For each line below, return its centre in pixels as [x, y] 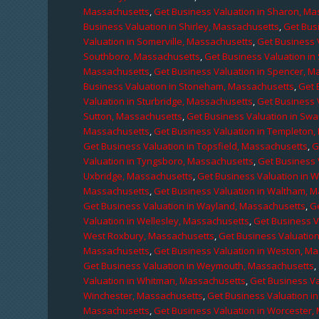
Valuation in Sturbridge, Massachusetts [168, 101]
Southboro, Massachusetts [142, 56]
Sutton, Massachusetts [133, 116]
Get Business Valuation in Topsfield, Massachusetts [196, 146]
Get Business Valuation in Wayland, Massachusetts [195, 205]
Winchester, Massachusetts [143, 295]
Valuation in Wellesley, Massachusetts [167, 220]
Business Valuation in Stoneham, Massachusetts [189, 86]
